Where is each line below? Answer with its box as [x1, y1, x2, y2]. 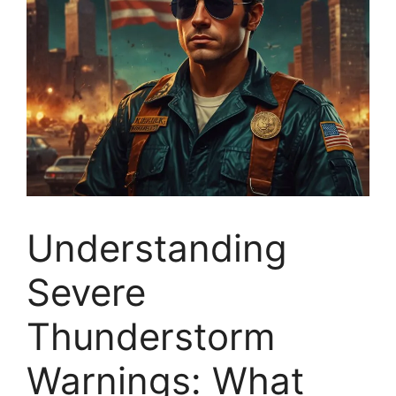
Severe [27, 270, 146, 315]
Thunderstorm [27, 314, 276, 359]
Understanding [27, 225, 287, 270]
